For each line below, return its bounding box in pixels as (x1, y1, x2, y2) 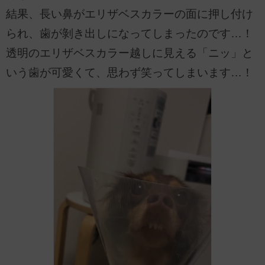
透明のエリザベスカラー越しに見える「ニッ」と (6, 46, 253, 59)
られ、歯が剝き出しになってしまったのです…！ (6, 27, 253, 40)
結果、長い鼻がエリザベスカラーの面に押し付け (6, 7, 253, 20)
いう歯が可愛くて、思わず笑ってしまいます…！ (6, 66, 253, 79)
